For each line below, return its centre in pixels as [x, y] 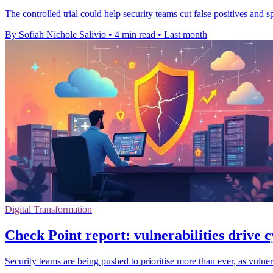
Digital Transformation [48, 210]
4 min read [135, 35]
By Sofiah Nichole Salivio [55, 35]
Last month [186, 35]
